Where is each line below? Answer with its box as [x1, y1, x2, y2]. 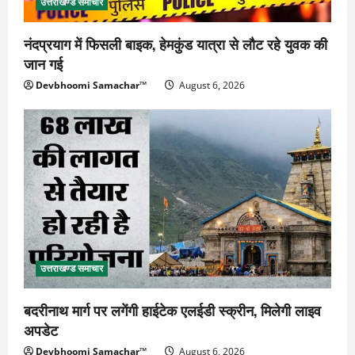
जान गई [24, 53, 63, 74]
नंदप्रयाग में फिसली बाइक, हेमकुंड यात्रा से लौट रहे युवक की [24, 33, 327, 54]
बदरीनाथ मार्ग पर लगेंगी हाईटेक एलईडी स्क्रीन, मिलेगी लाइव [24, 300, 321, 321]
